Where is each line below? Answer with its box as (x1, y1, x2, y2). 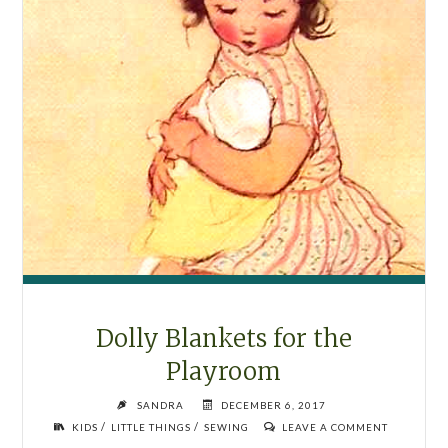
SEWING (203, 421, 249, 434)
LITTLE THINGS (110, 421, 191, 434)
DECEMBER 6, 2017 (220, 399, 326, 412)
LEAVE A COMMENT (281, 421, 388, 434)
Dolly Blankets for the (95, 323, 352, 355)
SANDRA (136, 399, 184, 412)
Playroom (166, 356, 282, 388)
